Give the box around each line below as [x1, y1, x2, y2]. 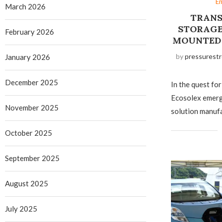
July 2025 [5, 204, 37, 213]
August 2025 [5, 179, 48, 188]
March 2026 [5, 2, 46, 11]
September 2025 [5, 154, 59, 163]
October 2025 [5, 128, 52, 137]
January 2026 [5, 53, 50, 61]
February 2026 [5, 27, 54, 36]
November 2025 [5, 103, 58, 112]
